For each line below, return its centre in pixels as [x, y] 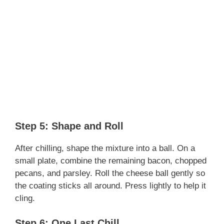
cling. [25, 198]
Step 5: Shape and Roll [69, 126]
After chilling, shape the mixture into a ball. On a [105, 148]
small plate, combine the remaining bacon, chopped [111, 160]
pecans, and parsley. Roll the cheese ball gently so [110, 173]
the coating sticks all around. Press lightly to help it [110, 185]
